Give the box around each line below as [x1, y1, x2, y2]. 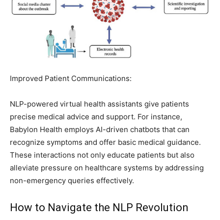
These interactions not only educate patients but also [10, 150, 194, 160]
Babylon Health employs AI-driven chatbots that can [10, 124, 190, 134]
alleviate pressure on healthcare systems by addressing [10, 163, 204, 172]
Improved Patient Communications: [10, 73, 132, 83]
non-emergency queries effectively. [10, 175, 134, 185]
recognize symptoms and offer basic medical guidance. [10, 137, 201, 147]
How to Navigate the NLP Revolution [10, 201, 189, 214]
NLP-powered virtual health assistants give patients [10, 99, 189, 109]
